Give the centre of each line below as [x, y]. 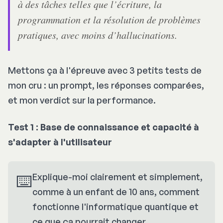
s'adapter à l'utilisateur [60, 142]
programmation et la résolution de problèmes [109, 19]
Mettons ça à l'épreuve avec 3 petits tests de [105, 70]
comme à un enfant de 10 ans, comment [116, 191]
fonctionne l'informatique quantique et [115, 206]
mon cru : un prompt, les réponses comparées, [106, 85]
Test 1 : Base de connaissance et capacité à [104, 127]
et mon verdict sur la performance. [82, 100]
